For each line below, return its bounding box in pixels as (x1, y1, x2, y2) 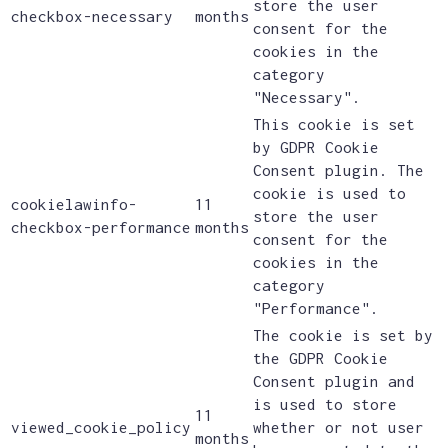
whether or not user (253, 418, 424, 437)
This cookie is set (253, 115, 415, 134)
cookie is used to (253, 184, 406, 203)
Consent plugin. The (253, 161, 424, 180)
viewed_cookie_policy (11, 418, 191, 437)
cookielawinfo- (11, 195, 137, 214)
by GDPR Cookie (253, 138, 379, 157)
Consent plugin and (253, 372, 415, 391)
